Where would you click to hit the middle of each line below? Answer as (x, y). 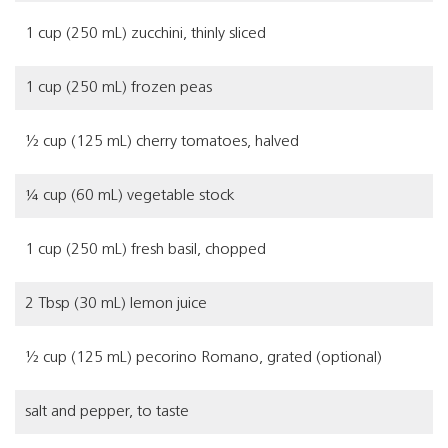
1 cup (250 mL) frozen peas (118, 88)
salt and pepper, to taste (107, 412)
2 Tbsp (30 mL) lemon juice (116, 304)
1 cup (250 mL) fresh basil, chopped (145, 250)
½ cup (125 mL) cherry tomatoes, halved (162, 142)
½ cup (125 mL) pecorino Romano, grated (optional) (203, 358)
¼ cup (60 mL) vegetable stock (130, 196)
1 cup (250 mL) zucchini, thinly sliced (145, 34)
